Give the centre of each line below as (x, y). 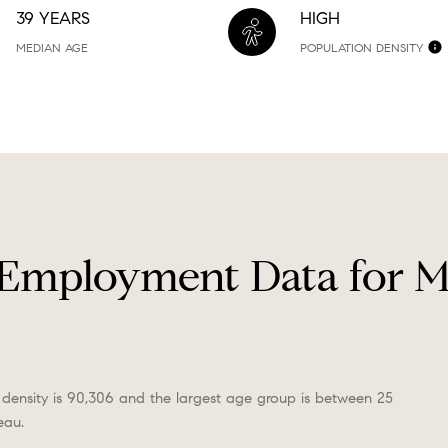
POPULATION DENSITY (361, 47)
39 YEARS (53, 18)
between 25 (354, 398)
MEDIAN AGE (52, 47)
